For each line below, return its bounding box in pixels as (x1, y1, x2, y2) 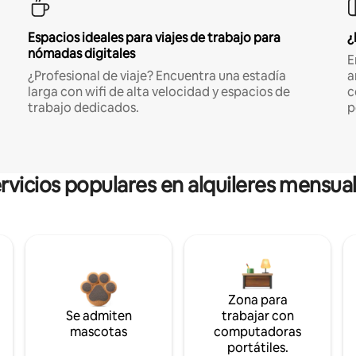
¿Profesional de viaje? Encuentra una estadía (27, 67, 286, 84)
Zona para (227, 291, 288, 308)
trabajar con (221, 307, 294, 324)
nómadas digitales (27, 44, 135, 62)
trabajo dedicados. (27, 99, 139, 116)
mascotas (70, 323, 127, 340)
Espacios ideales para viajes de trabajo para (27, 29, 281, 46)
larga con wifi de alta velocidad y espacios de (27, 83, 290, 100)
